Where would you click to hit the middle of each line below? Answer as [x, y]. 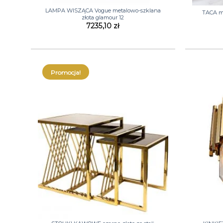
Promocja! [65, 73]
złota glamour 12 [103, 17]
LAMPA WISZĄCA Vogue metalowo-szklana [103, 10]
